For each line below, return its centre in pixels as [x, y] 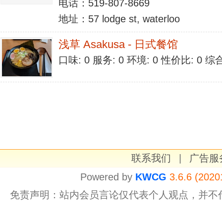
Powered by [108, 177]
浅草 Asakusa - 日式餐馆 [118, 44]
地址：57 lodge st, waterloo [119, 19]
